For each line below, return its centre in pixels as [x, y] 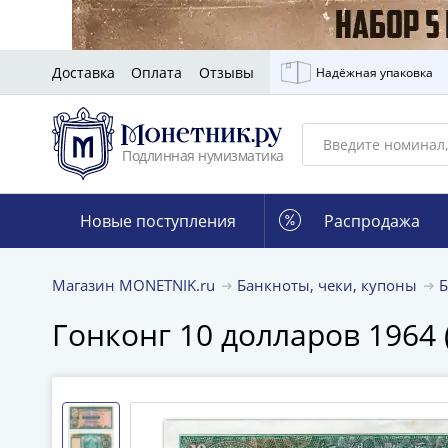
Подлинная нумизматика [203, 155]
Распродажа [371, 221]
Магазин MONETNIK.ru [135, 285]
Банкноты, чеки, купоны [329, 285]
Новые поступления [158, 221]
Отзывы [226, 72]
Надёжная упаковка [375, 72]
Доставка [83, 72]
